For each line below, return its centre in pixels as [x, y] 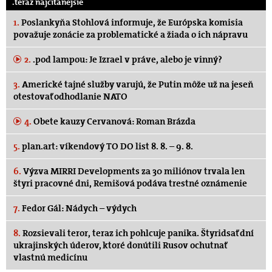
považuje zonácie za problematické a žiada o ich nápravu [131, 35]
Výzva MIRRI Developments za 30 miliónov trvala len [133, 172]
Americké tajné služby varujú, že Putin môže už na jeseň [137, 85]
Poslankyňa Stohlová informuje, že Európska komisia [131, 23]
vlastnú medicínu [50, 258]
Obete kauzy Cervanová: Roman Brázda [114, 122]
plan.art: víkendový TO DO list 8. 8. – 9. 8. [107, 147]
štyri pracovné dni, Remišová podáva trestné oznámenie [130, 184]
